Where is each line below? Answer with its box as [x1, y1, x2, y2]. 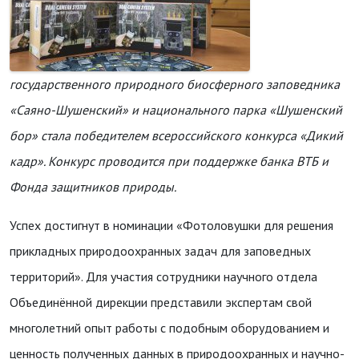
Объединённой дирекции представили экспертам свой [10, 294, 312, 310]
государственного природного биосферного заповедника [10, 76, 340, 92]
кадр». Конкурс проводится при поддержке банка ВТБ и [10, 153, 329, 169]
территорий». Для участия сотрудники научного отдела [10, 268, 317, 284]
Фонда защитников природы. [10, 179, 176, 195]
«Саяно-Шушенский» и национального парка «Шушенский [10, 102, 342, 118]
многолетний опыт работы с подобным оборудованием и [10, 320, 329, 336]
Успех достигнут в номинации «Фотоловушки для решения [10, 217, 333, 233]
